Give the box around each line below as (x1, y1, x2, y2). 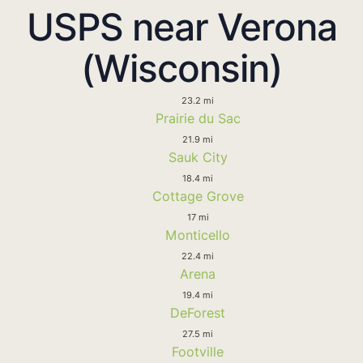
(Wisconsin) (81, 45, 282, 91)
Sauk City (168, 148, 228, 165)
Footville (172, 343, 224, 360)
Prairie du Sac (155, 109, 241, 126)
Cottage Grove (152, 187, 244, 204)
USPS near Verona (26, 3, 337, 49)
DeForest (170, 304, 225, 321)
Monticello (165, 226, 230, 243)
